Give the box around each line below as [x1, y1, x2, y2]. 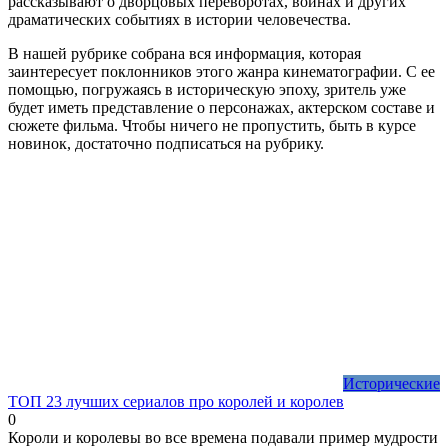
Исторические [343, 374, 440, 392]
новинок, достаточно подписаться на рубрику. [8, 134, 324, 152]
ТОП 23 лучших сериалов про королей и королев [8, 392, 344, 410]
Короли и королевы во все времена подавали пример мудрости [8, 428, 438, 446]
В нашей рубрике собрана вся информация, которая [8, 44, 361, 62]
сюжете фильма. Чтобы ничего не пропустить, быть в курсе [8, 116, 416, 134]
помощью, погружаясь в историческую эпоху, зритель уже [8, 80, 406, 98]
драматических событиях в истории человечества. [8, 10, 351, 28]
